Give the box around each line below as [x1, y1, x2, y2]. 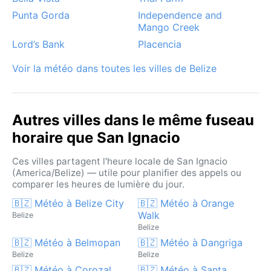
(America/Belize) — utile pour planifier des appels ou [12, 166, 241, 178]
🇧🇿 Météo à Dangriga [138, 236, 243, 249]
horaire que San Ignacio [12, 128, 180, 146]
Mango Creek [138, 21, 200, 33]
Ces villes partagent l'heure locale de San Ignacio [12, 155, 227, 167]
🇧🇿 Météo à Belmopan [12, 236, 120, 249]
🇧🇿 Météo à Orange [138, 197, 234, 209]
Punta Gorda [12, 8, 70, 21]
